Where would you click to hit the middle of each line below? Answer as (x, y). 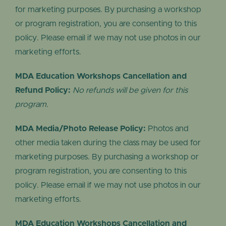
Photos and (167, 129)
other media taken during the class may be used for (108, 143)
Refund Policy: (43, 91)
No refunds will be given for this (130, 91)
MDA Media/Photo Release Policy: (80, 129)
